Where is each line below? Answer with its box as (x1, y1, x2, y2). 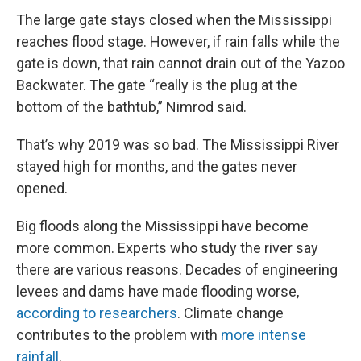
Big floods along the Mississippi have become (16, 218, 309, 234)
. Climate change (177, 305, 284, 322)
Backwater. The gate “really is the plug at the (16, 77, 297, 93)
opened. (16, 180, 68, 197)
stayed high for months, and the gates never (16, 158, 297, 175)
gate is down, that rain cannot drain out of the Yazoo (16, 55, 345, 72)
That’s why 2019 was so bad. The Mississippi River (16, 136, 339, 153)
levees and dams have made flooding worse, (16, 283, 299, 300)
